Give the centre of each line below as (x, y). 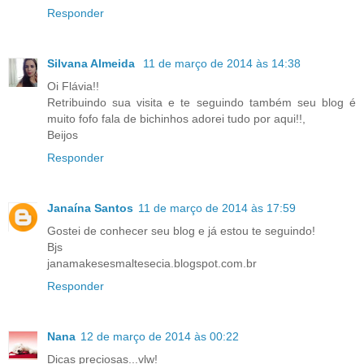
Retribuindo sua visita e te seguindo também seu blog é (201, 103)
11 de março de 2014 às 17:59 (217, 208)
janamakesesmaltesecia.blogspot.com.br (152, 264)
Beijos (63, 135)
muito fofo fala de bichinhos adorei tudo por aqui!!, (176, 119)
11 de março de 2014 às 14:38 (222, 64)
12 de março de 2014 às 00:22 (160, 337)
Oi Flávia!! (73, 87)
